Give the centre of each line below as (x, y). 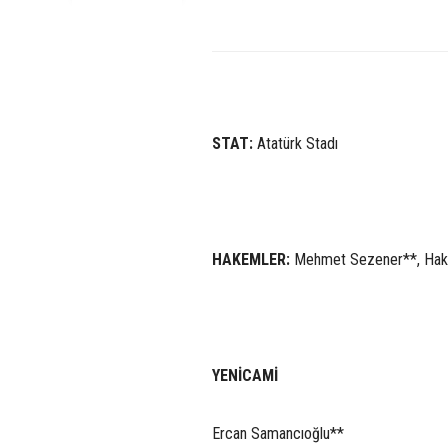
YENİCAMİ (245, 375)
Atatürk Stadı (297, 143)
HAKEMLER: (251, 259)
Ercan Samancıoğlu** (278, 433)
